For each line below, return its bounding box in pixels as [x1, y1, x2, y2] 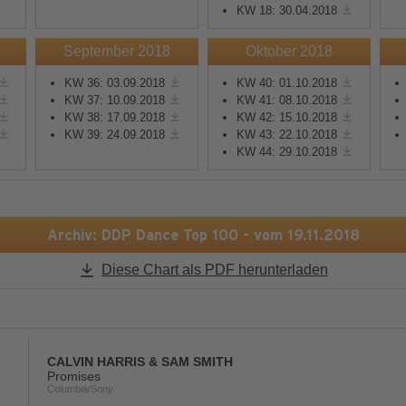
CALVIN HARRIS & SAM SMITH [47, 354, 233, 369]
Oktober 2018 [245, 43, 333, 59]
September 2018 [63, 43, 171, 59]
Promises [47, 369, 101, 383]
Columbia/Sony [47, 383, 113, 394]
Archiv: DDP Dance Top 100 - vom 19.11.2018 [46, 226, 360, 244]
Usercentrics [72, 117, 148, 133]
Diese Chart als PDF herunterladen [101, 261, 328, 277]
